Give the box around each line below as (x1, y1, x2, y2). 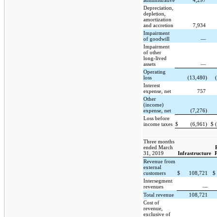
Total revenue (143, 192, 174, 198)
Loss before (143, 115, 170, 121)
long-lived (143, 55, 167, 61)
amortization (143, 16, 172, 22)
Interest (143, 82, 160, 88)
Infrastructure (178, 150, 211, 156)
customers (143, 170, 166, 176)
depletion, (143, 11, 166, 16)
